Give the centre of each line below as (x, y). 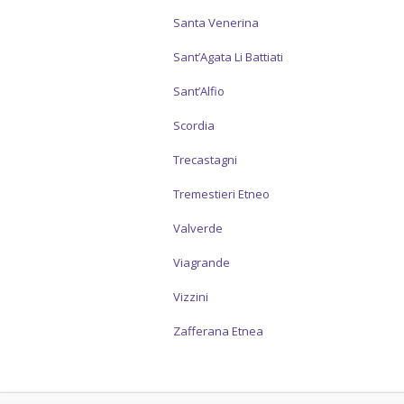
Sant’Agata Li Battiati (228, 57)
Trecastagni (205, 160)
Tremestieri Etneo (221, 194)
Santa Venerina (216, 23)
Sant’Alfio (199, 91)
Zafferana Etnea (218, 331)
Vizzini (191, 297)
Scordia (194, 125)
